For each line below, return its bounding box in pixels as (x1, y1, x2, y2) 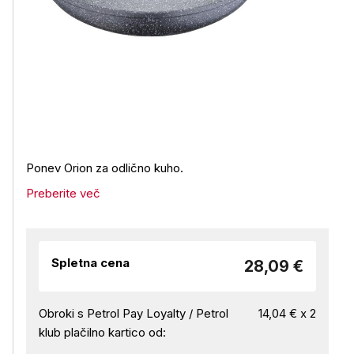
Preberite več (26, 186, 100, 201)
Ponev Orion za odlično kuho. (26, 160, 186, 175)
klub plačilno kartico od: (39, 325, 166, 340)
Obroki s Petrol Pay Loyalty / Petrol (39, 306, 228, 321)
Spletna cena (51, 255, 130, 270)
